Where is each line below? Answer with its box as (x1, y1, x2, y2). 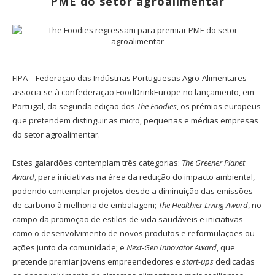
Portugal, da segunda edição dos (12, 101, 137, 112)
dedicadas (214, 256, 255, 268)
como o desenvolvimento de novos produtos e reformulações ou (12, 228, 255, 239)
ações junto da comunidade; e (12, 242, 126, 254)
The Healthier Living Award (158, 199, 248, 211)
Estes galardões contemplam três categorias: (12, 157, 182, 169)
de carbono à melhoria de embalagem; (12, 199, 158, 211)
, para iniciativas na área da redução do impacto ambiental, (34, 171, 255, 183)
